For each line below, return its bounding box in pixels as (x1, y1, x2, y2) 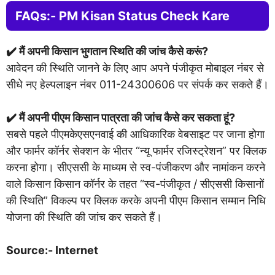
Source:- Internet (6, 243, 98, 257)
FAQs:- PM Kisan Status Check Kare (15, 8, 230, 23)
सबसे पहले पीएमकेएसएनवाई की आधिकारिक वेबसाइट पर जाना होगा (6, 127, 265, 141)
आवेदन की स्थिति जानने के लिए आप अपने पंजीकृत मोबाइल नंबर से (6, 61, 264, 74)
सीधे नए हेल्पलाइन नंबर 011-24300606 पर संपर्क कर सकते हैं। (6, 77, 269, 91)
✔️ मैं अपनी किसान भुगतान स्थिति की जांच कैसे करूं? (6, 44, 208, 58)
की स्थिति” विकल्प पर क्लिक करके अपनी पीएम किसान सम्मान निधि (6, 193, 266, 207)
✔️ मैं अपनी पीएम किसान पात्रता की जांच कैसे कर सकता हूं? (6, 110, 235, 124)
